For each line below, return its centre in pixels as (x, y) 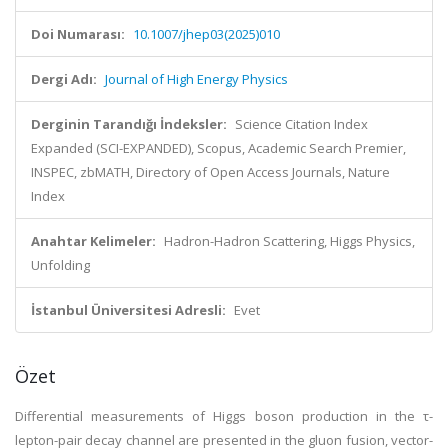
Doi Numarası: (78, 34)
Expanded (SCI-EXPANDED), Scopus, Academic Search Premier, (218, 148)
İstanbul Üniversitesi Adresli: (128, 310)
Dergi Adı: (64, 79)
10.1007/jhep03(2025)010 (206, 34)
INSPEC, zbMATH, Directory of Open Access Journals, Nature (210, 172)
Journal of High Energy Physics (196, 79)
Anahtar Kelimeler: (93, 241)
